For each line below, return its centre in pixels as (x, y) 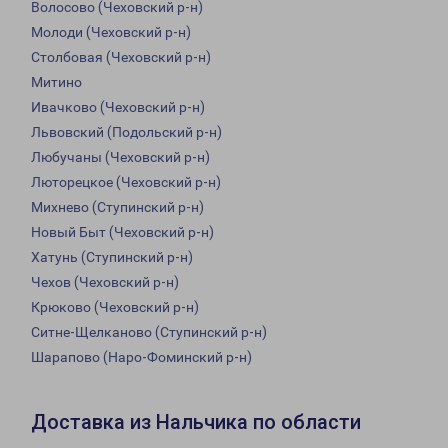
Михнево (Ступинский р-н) (117, 207)
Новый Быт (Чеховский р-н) (122, 232)
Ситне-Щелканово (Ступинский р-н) (149, 332)
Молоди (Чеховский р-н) (111, 32)
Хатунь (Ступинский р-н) (112, 257)
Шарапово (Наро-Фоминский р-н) (141, 357)
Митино (56, 82)
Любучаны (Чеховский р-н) (120, 157)
